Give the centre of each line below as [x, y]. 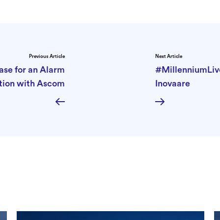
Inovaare [173, 83]
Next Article [169, 56]
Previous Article [47, 56]
